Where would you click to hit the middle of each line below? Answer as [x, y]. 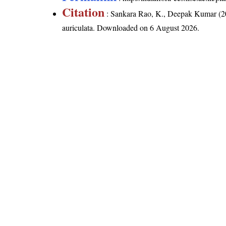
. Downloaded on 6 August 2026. [146, 28]
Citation [83, 12]
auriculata [78, 28]
